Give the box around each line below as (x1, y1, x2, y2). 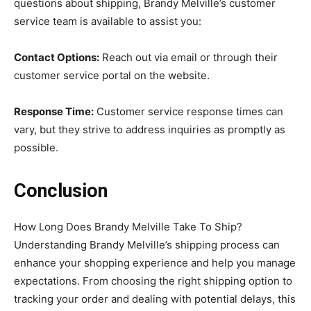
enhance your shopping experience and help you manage (14, 255, 296, 269)
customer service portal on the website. (14, 68, 210, 82)
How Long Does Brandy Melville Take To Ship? (14, 219, 242, 233)
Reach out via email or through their (99, 50, 278, 64)
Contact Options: (14, 50, 99, 64)
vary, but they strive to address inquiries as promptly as (14, 122, 285, 136)
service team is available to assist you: (14, 14, 201, 28)
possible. (14, 140, 58, 154)
